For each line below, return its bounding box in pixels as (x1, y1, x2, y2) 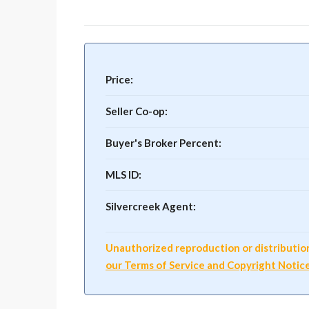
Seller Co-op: (106, 105, 168, 117)
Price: (106, 73, 133, 86)
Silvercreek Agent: (106, 200, 196, 212)
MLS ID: (106, 168, 141, 181)
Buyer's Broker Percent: (106, 137, 221, 149)
